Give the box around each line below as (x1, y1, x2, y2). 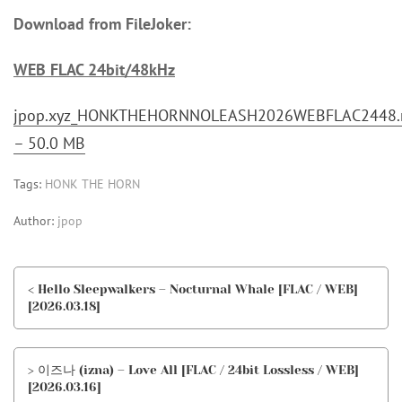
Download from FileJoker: (13, 13, 191, 34)
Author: (13, 213, 57, 229)
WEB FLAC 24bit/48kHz (13, 59, 175, 80)
